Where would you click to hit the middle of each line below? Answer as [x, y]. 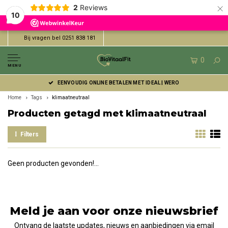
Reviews [93, 7]
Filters [30, 134]
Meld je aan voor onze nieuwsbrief [114, 211]
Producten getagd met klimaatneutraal [107, 113]
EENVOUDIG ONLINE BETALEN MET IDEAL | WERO [118, 83]
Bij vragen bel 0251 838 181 [60, 38]
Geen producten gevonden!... [53, 163]
